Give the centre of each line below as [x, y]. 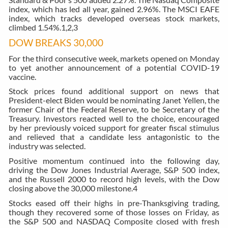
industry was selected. [47, 146]
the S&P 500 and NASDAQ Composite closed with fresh [114, 221]
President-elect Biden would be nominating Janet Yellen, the [114, 100]
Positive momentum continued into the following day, [114, 160]
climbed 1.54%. [35, 27]
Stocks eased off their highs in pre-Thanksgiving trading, [114, 203]
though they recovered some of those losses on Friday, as [114, 212]
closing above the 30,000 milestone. [71, 188]
